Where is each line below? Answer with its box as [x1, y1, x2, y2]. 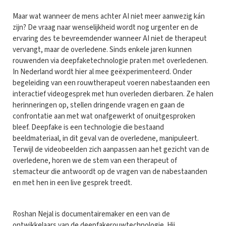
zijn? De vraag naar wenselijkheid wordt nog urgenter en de [13, 22, 198, 33]
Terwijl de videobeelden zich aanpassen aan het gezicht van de [13, 144, 209, 155]
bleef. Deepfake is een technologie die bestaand [13, 122, 164, 133]
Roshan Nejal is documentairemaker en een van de [13, 208, 170, 219]
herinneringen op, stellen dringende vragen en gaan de [13, 99, 185, 110]
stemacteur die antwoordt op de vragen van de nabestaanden [13, 166, 207, 177]
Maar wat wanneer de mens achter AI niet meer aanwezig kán [13, 11, 205, 22]
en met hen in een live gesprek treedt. [13, 177, 135, 188]
